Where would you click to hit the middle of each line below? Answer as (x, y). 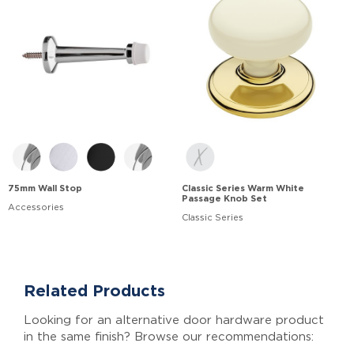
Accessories (36, 207)
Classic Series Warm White (243, 188)
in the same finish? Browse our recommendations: (169, 337)
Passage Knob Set (224, 198)
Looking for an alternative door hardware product (174, 320)
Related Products (94, 291)
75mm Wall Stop (45, 188)
